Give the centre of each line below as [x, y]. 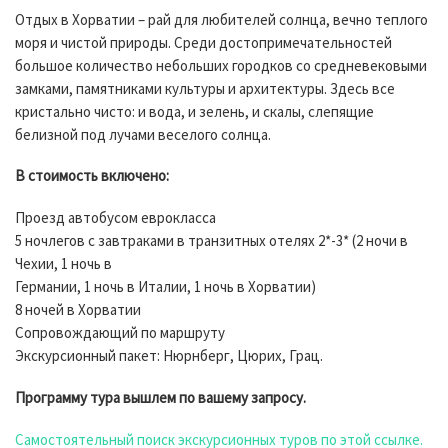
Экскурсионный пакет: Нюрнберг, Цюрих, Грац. [169, 356]
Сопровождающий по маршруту [120, 333]
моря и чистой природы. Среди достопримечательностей [203, 42]
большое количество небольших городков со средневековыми [221, 65]
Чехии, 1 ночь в [63, 264]
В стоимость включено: [92, 176]
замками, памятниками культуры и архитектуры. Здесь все [205, 88]
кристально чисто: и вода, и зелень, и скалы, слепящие [194, 111]
